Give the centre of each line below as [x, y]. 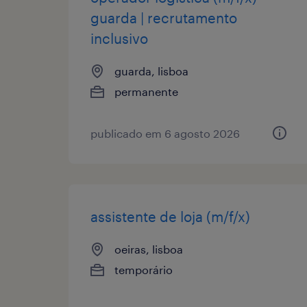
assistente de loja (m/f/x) [170, 216]
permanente [146, 91]
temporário [144, 269]
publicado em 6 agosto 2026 [165, 133]
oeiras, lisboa [149, 249]
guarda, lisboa [151, 71]
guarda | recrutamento [164, 17]
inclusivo [119, 38]
